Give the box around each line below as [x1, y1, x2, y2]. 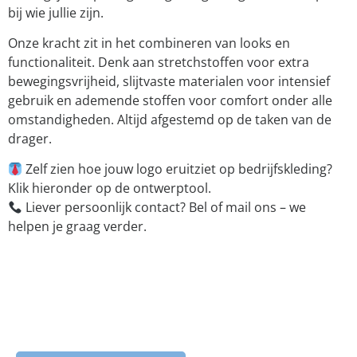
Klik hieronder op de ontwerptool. [8, 179, 211, 198]
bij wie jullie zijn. [8, 3, 104, 22]
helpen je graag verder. [8, 218, 147, 236]
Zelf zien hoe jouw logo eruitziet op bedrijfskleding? [22, 160, 333, 178]
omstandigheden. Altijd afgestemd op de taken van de [8, 111, 331, 129]
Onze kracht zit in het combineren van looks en [8, 34, 290, 53]
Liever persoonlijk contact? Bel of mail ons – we [22, 198, 307, 217]
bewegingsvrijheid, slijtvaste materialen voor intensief [8, 73, 330, 91]
